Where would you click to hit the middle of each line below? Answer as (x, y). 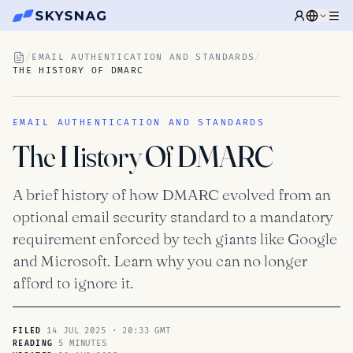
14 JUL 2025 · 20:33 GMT (106, 331)
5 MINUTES (80, 343)
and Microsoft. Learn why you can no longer (160, 260)
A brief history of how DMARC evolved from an (172, 194)
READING (33, 344)
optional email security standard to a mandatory (173, 216)
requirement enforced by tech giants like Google (175, 238)
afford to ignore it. (73, 282)
